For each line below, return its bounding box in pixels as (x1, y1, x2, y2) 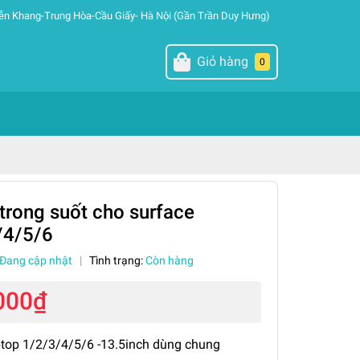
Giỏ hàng (196, 54, 248, 69)
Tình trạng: (88, 254, 145, 267)
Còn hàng (145, 254, 194, 267)
